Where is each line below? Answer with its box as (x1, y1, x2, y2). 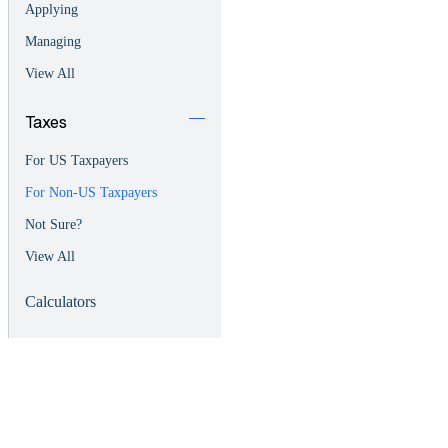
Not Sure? (25, 217, 82, 233)
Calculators (25, 292, 96, 310)
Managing (25, 34, 81, 50)
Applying (25, 2, 78, 18)
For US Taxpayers (25, 153, 128, 169)
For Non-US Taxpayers (25, 185, 157, 201)
